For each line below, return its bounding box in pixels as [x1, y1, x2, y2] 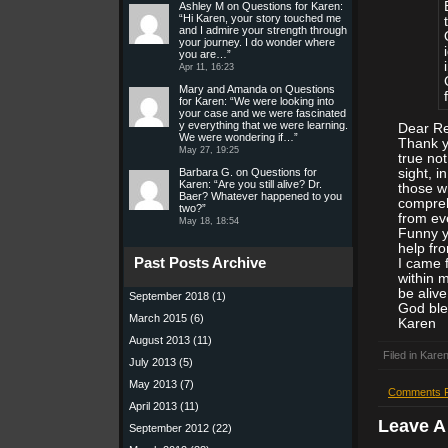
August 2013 [129, 334, 190, 346]
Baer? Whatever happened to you [179, 190, 342, 202]
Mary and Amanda [179, 83, 267, 95]
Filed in [383, 349, 420, 361]
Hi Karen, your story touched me [183, 12, 341, 24]
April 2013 [129, 400, 177, 412]
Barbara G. [179, 166, 233, 178]
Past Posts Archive [134, 254, 266, 271]
